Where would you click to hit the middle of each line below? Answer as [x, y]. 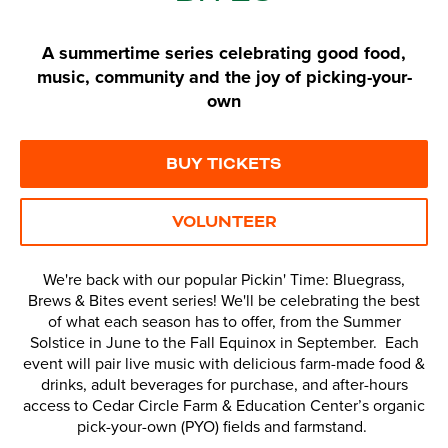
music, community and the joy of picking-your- [224, 77]
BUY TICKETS [224, 164]
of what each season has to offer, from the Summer [224, 322]
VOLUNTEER [224, 222]
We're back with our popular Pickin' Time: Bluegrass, [224, 280]
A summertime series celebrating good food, [224, 53]
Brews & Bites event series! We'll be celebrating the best [224, 301]
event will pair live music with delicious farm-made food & [224, 364]
